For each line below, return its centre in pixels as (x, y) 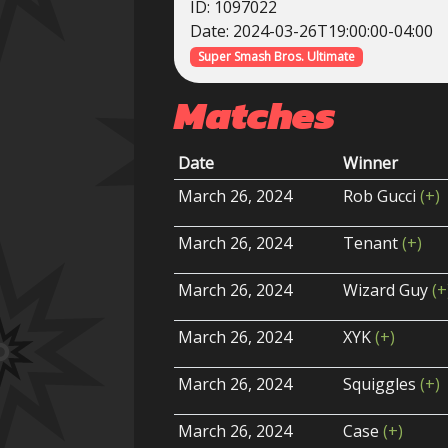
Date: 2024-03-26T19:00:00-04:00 (312, 31)
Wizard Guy (388, 290)
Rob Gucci (382, 196)
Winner (371, 163)
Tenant (373, 243)
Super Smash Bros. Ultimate (277, 56)
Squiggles (382, 384)
